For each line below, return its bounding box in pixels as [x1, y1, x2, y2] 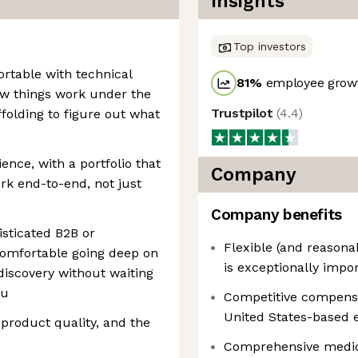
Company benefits [211, 205, 342, 224]
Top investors [233, 40, 306, 53]
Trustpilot [211, 105, 277, 121]
